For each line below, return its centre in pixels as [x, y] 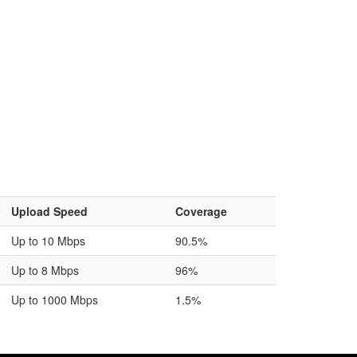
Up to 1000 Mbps [55, 300]
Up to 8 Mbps [45, 270]
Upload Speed [49, 211]
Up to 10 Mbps [48, 241]
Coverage [201, 211]
